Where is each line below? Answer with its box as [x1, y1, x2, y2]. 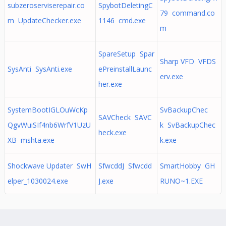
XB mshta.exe [7, 135, 54, 145]
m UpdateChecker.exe [7, 16, 81, 25]
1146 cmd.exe [98, 16, 146, 25]
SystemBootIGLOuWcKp [7, 105, 88, 115]
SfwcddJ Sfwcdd [98, 161, 152, 171]
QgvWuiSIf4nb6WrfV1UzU [7, 120, 91, 130]
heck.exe [98, 128, 127, 137]
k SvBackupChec [159, 120, 215, 130]
